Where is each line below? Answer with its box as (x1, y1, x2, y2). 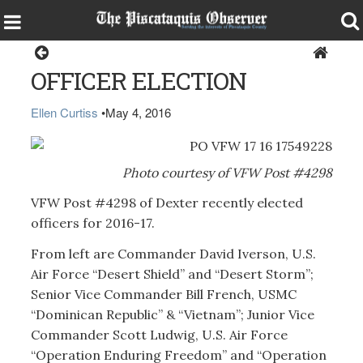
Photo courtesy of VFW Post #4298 (122, 164, 333, 181)
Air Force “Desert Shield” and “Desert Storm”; (30, 265, 314, 282)
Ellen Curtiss (30, 104, 98, 121)
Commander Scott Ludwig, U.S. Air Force (30, 326, 288, 343)
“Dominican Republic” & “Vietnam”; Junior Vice (30, 305, 314, 322)
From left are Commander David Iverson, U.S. (30, 245, 316, 262)
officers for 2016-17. (30, 215, 155, 231)
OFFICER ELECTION (30, 65, 246, 96)
